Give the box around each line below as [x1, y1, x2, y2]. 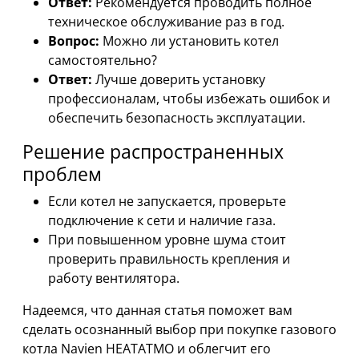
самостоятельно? [48, 51, 157, 69]
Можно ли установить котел [99, 32, 279, 50]
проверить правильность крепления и [48, 250, 290, 268]
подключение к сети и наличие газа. [48, 212, 276, 229]
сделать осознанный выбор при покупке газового [22, 321, 337, 338]
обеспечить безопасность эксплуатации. [48, 109, 305, 127]
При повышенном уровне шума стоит [48, 231, 286, 248]
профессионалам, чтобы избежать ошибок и [48, 90, 330, 107]
